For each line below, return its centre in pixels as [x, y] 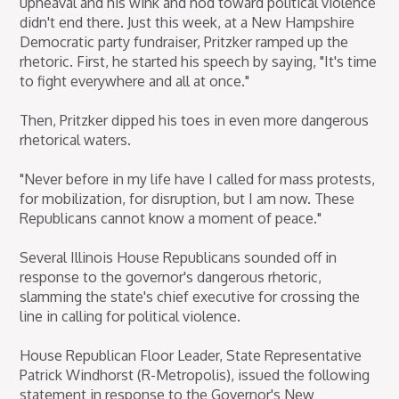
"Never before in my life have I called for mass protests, [198, 179]
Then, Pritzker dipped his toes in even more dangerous [195, 120]
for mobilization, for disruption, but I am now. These [187, 198]
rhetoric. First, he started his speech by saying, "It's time [199, 61]
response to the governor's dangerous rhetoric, [171, 277]
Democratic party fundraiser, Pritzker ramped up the [184, 41]
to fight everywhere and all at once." [135, 81]
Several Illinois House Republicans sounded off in [179, 257]
